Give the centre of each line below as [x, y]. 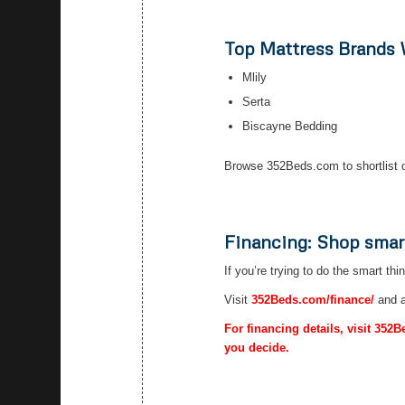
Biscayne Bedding [290, 126]
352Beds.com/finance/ [313, 299]
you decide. [257, 347]
